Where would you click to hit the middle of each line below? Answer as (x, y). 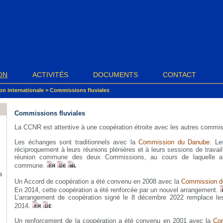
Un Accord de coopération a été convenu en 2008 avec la (98, 181)
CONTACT (179, 75)
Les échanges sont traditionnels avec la (76, 142)
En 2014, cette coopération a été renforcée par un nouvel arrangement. (117, 190)
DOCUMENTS (115, 75)
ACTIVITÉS (50, 75)
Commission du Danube (174, 142)
